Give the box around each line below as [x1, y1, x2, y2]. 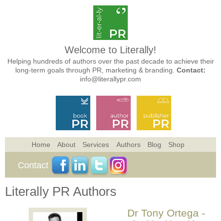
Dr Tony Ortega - [127, 207, 206, 219]
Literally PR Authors [5, 184, 116, 199]
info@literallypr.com [80, 75, 141, 83]
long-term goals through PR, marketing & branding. [15, 66, 177, 74]
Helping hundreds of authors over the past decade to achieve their [7, 57, 214, 65]
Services [82, 141, 110, 148]
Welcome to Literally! [65, 44, 156, 55]
